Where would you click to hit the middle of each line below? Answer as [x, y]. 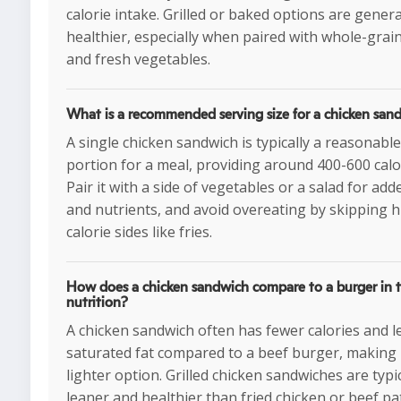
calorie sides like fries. [139, 232]
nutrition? [97, 303]
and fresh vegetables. [138, 59]
